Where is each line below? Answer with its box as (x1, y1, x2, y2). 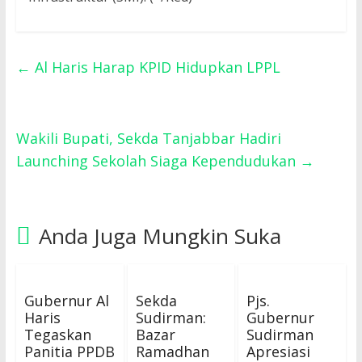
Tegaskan (23, 325, 91, 345)
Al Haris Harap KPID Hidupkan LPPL (30, 57, 280, 78)
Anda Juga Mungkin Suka (38, 221, 281, 251)
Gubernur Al (23, 291, 109, 311)
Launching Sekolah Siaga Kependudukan (15, 151, 300, 171)
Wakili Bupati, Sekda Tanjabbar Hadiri (15, 128, 281, 149)
